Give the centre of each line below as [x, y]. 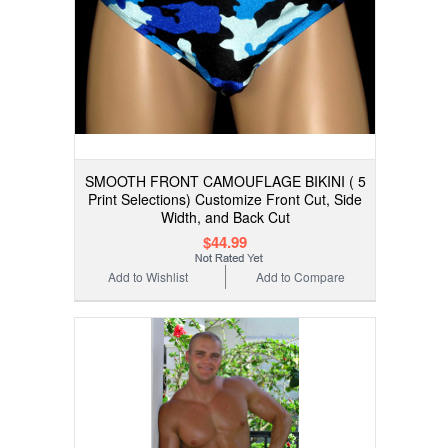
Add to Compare [301, 277]
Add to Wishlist [148, 277]
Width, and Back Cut [225, 217]
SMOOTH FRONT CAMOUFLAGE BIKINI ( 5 [225, 181]
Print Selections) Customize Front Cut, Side [225, 199]
